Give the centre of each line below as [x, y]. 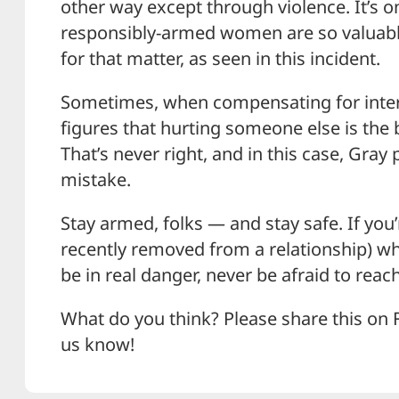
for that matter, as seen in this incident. [220, 58]
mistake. [96, 179]
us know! [98, 344]
